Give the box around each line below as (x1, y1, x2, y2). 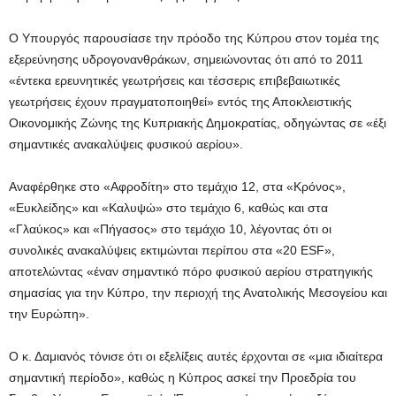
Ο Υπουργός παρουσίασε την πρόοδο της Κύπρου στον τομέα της (9, 31, 379, 46)
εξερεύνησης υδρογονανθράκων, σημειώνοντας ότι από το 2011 (9, 52, 363, 67)
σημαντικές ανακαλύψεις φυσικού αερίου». (9, 137, 243, 152)
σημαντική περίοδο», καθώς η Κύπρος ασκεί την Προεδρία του (9, 370, 356, 385)
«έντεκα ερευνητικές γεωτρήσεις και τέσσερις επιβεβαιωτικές (9, 73, 340, 88)
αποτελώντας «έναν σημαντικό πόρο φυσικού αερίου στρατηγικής (9, 264, 373, 279)
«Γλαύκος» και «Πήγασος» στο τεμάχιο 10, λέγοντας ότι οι (9, 222, 331, 237)
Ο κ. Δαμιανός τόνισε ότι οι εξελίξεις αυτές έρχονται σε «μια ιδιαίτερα (9, 349, 383, 364)
